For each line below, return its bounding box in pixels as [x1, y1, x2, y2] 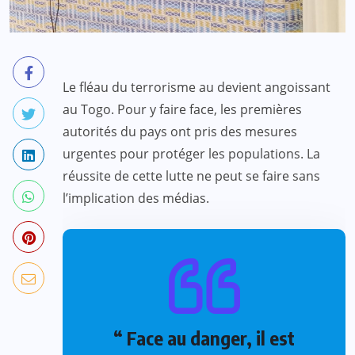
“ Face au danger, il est [113, 326, 295, 350]
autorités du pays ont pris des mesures [63, 123, 297, 141]
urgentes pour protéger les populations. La [63, 145, 320, 163]
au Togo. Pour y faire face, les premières [63, 101, 302, 119]
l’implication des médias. [63, 189, 209, 208]
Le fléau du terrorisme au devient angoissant [63, 78, 330, 97]
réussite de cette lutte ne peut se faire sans [63, 167, 320, 185]
